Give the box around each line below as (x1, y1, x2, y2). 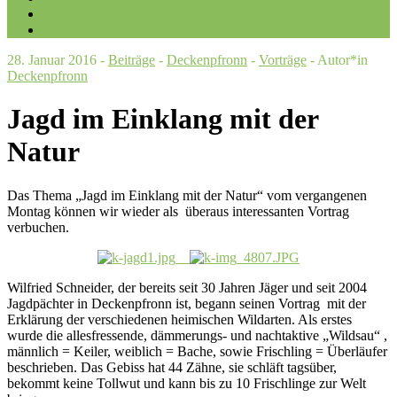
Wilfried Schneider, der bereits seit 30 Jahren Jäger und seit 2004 (7, 279, 367, 295)
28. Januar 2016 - (7, 52, 108, 67)
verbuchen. (7, 219, 69, 235)
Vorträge (259, 52, 307, 67)
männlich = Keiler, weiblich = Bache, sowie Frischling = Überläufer (7, 343, 387, 359)
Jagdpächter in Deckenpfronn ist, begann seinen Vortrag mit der (7, 295, 366, 311)
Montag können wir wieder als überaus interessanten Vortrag (7, 203, 353, 219)
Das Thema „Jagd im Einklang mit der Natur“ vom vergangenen (7, 187, 367, 203)
